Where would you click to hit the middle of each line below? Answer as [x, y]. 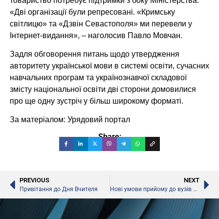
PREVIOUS [34, 180]
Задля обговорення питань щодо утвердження [95, 54]
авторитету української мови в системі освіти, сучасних [109, 66]
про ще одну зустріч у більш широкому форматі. [97, 101]
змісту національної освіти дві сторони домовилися [103, 89]
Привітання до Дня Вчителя [59, 189]
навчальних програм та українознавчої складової [98, 77]
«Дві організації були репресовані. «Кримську [92, 12]
